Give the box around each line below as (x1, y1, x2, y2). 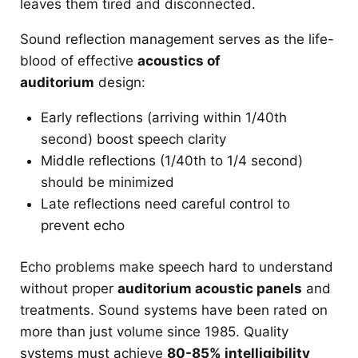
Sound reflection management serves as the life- (20, 30, 334, 47)
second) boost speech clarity (40, 130, 226, 147)
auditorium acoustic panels (117, 280, 302, 297)
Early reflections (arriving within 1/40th (40, 109, 287, 125)
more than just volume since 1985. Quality (20, 324, 288, 340)
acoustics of (137, 52, 221, 69)
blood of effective (20, 52, 137, 69)
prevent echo (40, 217, 125, 233)
